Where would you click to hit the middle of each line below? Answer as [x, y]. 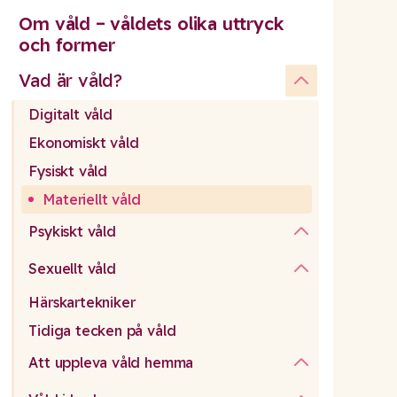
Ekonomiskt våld [84, 143]
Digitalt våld [70, 115]
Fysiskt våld [68, 171]
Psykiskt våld [72, 232]
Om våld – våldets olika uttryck [152, 24]
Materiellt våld [92, 200]
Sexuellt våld [72, 269]
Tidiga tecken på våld [102, 331]
